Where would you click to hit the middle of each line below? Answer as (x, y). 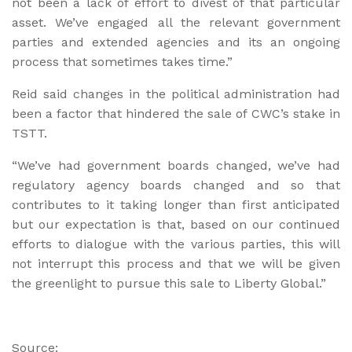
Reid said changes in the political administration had (176, 93)
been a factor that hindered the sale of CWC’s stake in (176, 113)
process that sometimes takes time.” (122, 61)
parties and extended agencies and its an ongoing (176, 42)
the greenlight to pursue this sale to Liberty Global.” (169, 283)
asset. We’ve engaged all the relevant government (176, 22)
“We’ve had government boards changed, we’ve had (176, 165)
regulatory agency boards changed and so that (176, 185)
